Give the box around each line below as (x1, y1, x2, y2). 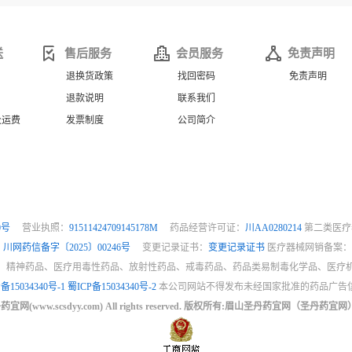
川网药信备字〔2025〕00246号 (2, 242, 133, 253)
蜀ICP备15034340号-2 (68, 281, 156, 292)
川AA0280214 (245, 222, 304, 233)
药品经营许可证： (160, 222, 245, 233)
